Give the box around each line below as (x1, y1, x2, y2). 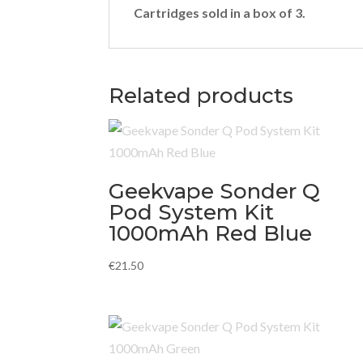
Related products (109, 83, 294, 109)
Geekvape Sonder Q (109, 178, 321, 205)
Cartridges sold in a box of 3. (134, 5, 306, 21)
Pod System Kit (109, 199, 275, 226)
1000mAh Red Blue (109, 220, 313, 247)
